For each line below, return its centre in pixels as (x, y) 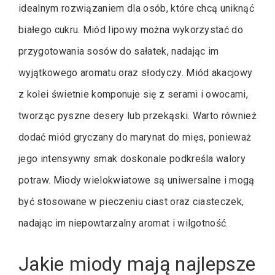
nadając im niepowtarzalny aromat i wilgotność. (123, 223)
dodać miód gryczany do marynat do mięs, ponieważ (135, 137)
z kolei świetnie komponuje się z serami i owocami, (134, 95)
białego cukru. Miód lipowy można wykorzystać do (131, 30)
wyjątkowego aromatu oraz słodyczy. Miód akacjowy (136, 73)
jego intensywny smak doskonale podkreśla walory (132, 159)
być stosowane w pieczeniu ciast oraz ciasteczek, (131, 202)
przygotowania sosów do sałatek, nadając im (119, 52)
